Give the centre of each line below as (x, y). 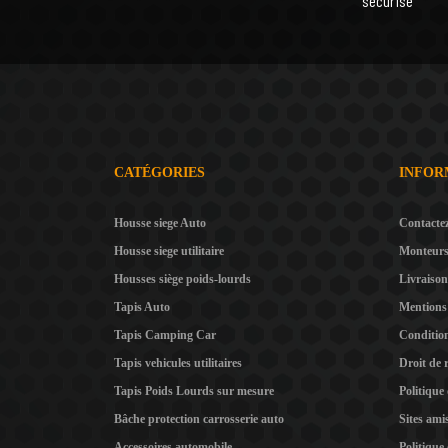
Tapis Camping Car (165, 335)
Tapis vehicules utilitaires (178, 363)
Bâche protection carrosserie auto (199, 419)
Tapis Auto (142, 307)
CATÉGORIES (159, 173)
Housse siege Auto (160, 223)
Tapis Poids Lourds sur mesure (194, 391)
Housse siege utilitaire (169, 251)
